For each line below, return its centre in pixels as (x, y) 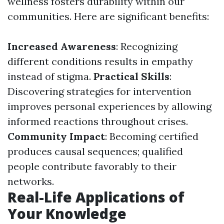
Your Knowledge (67, 213)
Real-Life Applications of (96, 197)
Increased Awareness (62, 46)
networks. (31, 181)
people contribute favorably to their (92, 166)
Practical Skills (131, 76)
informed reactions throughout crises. (98, 121)
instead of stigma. (50, 76)
